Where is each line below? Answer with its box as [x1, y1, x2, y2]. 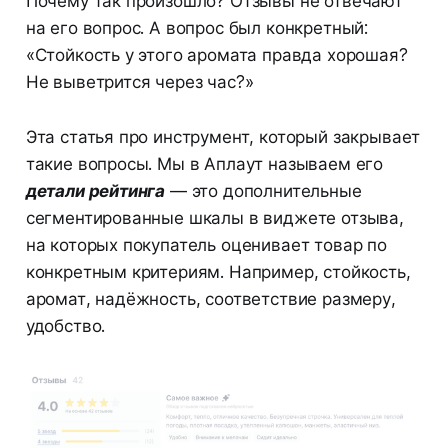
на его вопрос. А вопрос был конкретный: [25, 18, 369, 39]
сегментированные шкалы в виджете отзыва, [25, 208, 404, 229]
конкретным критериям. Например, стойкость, [25, 262, 411, 283]
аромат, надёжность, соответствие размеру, [25, 289, 396, 310]
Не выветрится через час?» [25, 72, 254, 93]
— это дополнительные [165, 181, 362, 202]
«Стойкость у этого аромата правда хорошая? [25, 45, 408, 66]
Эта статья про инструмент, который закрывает [25, 127, 421, 148]
